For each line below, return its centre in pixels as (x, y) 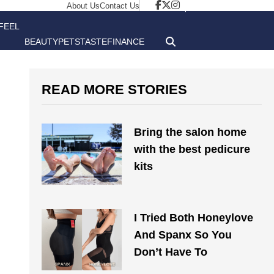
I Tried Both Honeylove (193, 218)
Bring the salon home (190, 132)
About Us (83, 6)
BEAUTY (41, 42)
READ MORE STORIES (114, 90)
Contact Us (120, 6)
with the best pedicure (192, 149)
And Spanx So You (183, 235)
